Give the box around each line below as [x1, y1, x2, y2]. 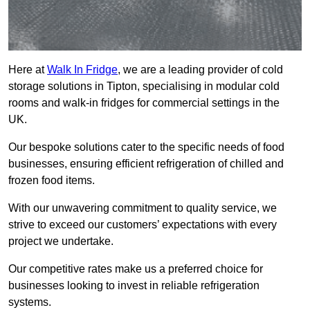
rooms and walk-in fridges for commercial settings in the [8, 97, 280, 109]
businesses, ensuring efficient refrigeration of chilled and [8, 158, 284, 170]
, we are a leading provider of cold [118, 64, 283, 76]
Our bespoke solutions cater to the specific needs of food [8, 141, 284, 154]
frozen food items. [8, 174, 95, 187]
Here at [8, 64, 47, 76]
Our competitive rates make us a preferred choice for [8, 263, 263, 275]
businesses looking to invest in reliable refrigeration [8, 280, 259, 292]
